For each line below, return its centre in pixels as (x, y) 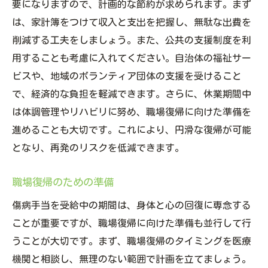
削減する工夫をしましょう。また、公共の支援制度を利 (132, 40)
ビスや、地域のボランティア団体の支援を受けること (127, 76)
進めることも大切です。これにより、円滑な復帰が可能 (132, 130)
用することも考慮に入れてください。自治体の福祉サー (132, 58)
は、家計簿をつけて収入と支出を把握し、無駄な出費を (132, 22)
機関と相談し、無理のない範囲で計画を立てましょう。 (132, 259)
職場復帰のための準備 (63, 182)
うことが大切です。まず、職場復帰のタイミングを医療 (132, 241)
